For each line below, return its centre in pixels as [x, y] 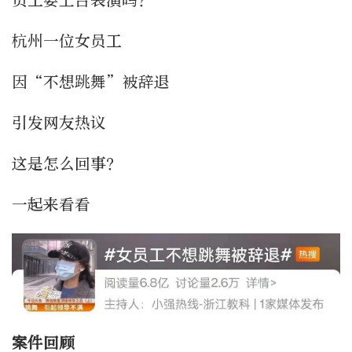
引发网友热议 [59, 123]
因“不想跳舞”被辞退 [91, 82]
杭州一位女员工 [67, 41]
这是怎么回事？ [67, 163]
